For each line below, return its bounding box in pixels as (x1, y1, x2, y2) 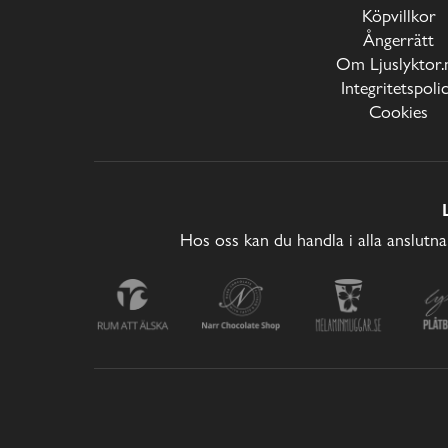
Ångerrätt (363, 29, 435, 51)
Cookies (369, 101, 429, 123)
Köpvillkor (361, 5, 436, 27)
